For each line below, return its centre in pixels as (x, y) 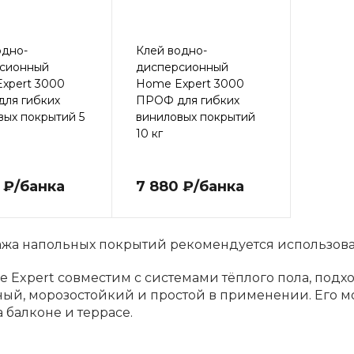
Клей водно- (171, 51)
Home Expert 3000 (190, 84)
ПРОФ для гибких (187, 100)
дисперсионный (182, 67)
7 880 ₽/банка (190, 186)
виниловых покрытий (195, 117)
